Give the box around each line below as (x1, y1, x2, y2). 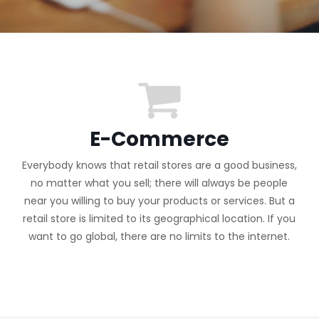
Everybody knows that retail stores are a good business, (21, 158, 297, 172)
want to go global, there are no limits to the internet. (28, 229, 291, 244)
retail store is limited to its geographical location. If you (23, 211, 296, 226)
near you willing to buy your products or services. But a (23, 194, 295, 208)
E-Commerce (89, 125, 229, 153)
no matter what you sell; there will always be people (31, 176, 288, 190)
